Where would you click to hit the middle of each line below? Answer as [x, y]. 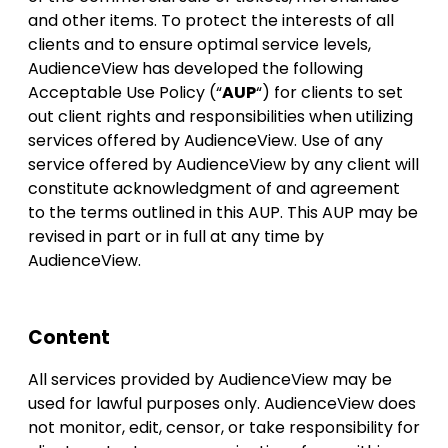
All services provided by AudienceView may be [210, 380]
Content [69, 338]
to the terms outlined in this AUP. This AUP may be [223, 212]
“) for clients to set [329, 92]
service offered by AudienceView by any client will [223, 164]
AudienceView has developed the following [195, 68]
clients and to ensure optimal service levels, [199, 44]
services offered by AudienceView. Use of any [205, 140]
